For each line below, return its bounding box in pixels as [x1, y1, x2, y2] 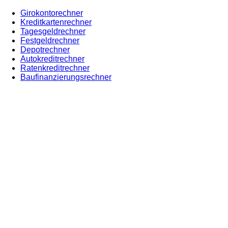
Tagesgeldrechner [20, 27, 85, 36]
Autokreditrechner [20, 54, 84, 64]
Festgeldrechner [20, 36, 79, 45]
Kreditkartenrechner [20, 18, 92, 27]
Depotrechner [20, 45, 70, 54]
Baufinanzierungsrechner [20, 73, 111, 82]
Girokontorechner [20, 9, 83, 18]
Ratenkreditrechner [20, 64, 90, 73]
